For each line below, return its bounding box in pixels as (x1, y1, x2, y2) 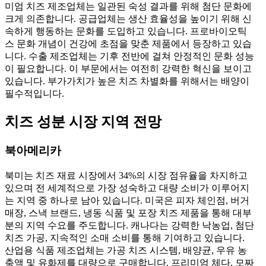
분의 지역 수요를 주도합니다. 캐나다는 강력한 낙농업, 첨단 (5, 220, 254, 230)
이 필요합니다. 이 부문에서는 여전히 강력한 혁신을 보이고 (5, 64, 252, 74)
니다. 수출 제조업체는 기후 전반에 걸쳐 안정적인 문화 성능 (5, 51, 254, 61)
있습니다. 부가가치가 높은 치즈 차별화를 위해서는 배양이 (5, 76, 249, 86)
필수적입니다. (5, 88, 64, 99)
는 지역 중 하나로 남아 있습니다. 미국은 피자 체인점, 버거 (5, 195, 249, 205)
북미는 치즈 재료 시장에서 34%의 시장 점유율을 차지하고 (5, 170, 248, 180)
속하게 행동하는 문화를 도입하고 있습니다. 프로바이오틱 (5, 26, 247, 36)
